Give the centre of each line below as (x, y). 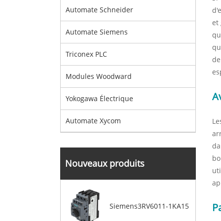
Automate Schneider (99, 10)
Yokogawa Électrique (99, 98)
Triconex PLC (86, 54)
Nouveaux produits (105, 163)
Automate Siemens (97, 32)
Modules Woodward (99, 76)
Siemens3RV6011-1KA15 (149, 206)
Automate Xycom (93, 121)
